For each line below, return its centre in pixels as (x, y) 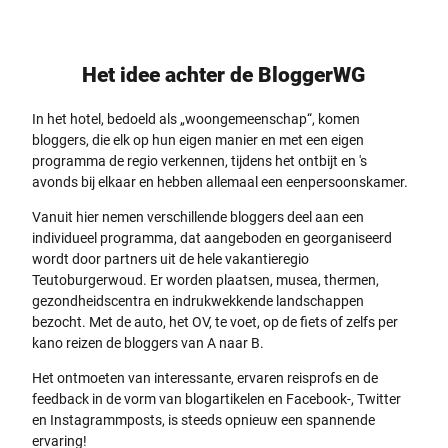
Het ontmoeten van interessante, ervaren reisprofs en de (205, 377)
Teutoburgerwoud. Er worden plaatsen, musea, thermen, (205, 279)
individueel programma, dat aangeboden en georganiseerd (212, 237)
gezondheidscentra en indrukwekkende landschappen (198, 300)
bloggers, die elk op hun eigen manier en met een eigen (198, 139)
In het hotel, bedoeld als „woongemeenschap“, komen (196, 118)
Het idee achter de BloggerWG (224, 75)
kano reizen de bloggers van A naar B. (151, 342)
